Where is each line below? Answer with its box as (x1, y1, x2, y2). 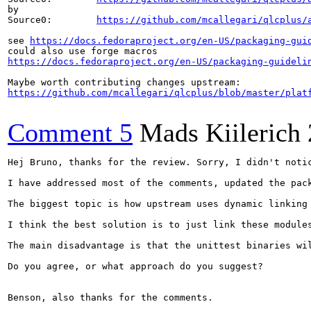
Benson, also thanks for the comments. (8, 292, 213, 303)
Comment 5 (8, 118, 133, 147)
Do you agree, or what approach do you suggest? (8, 261, 263, 271)
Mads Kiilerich (140, 118, 301, 147)
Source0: (8, 15, 96, 25)
